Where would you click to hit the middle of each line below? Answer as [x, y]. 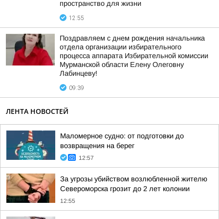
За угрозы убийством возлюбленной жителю [134, 179]
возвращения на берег [97, 146]
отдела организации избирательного [120, 47]
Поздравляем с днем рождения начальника [132, 38]
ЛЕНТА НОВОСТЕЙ [37, 111]
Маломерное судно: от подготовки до [122, 136]
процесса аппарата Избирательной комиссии [134, 56]
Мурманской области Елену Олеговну [122, 65]
